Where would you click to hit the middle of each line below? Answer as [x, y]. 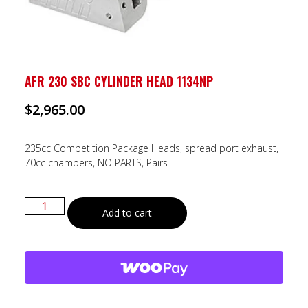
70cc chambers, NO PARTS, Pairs [96, 163]
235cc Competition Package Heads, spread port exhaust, [151, 148]
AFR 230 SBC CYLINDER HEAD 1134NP [119, 81]
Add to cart [127, 213]
